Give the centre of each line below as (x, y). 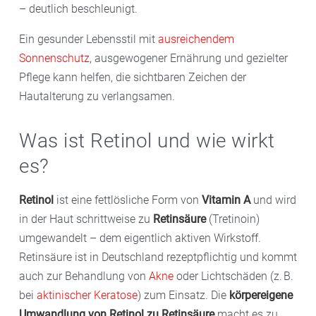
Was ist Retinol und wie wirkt (147, 140)
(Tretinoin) (233, 219)
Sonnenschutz (54, 58)
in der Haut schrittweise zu (86, 219)
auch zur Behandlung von (84, 276)
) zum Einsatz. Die (183, 295)
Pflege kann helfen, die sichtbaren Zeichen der (133, 77)
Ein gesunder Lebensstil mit (89, 39)
